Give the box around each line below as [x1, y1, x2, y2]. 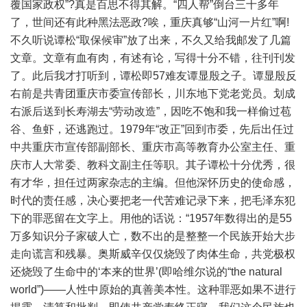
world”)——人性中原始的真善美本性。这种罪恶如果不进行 [10, 284, 296, 296]
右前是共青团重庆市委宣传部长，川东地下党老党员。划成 [10, 88, 295, 100]
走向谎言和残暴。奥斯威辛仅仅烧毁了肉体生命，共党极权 [10, 248, 295, 260]
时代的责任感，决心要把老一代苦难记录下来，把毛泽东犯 [10, 195, 295, 207]
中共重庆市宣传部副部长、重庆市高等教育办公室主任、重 [10, 141, 295, 153]
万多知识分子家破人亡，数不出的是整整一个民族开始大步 [10, 230, 295, 243]
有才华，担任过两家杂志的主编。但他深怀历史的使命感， [10, 177, 295, 189]
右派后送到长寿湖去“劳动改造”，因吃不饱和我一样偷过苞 [10, 106, 291, 118]
